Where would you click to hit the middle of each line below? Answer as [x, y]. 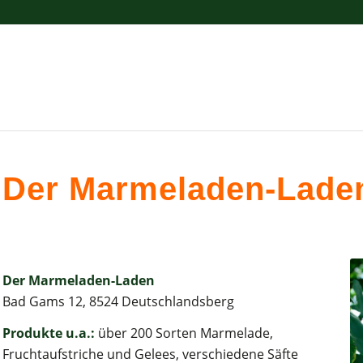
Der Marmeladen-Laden [79, 280]
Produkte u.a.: [49, 333]
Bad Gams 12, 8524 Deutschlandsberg [119, 301]
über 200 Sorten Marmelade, [184, 333]
